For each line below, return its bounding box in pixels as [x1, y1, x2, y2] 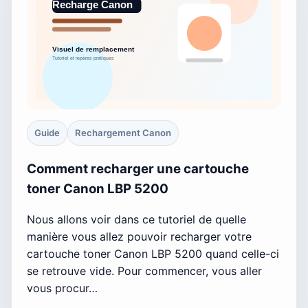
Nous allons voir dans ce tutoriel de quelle [27, 212, 246, 227]
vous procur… [27, 281, 98, 296]
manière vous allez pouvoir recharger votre [27, 230, 252, 244]
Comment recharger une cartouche [27, 160, 249, 177]
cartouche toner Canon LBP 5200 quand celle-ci [27, 247, 279, 261]
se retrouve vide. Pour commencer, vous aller [27, 264, 262, 278]
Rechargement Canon [75, 126, 171, 138]
